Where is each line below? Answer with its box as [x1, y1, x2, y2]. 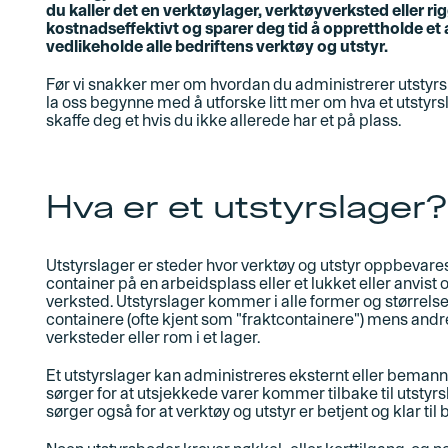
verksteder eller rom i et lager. [45, 328, 260, 347]
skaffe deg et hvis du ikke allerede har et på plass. [45, 111, 401, 130]
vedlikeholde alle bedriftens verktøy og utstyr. [45, 37, 388, 56]
